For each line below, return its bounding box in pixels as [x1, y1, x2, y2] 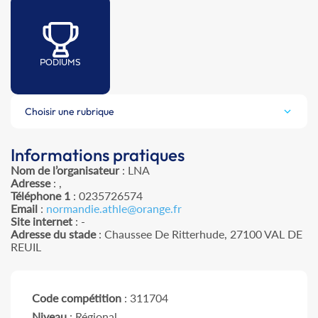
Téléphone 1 [11, 189, 70, 203]
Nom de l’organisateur [11, 163, 119, 177]
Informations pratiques [11, 144, 185, 166]
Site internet [11, 214, 72, 229]
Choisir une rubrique [25, 105, 114, 119]
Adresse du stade [11, 227, 96, 241]
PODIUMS [40, 57, 81, 68]
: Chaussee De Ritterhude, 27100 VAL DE [96, 227, 302, 241]
